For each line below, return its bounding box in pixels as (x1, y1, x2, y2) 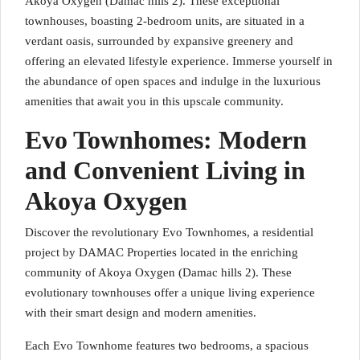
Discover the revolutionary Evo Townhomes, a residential (25, 226, 313, 239)
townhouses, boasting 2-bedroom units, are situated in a (25, 14, 305, 27)
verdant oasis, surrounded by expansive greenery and (25, 35, 293, 47)
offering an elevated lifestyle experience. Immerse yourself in (25, 55, 333, 67)
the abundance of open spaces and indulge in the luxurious (25, 75, 321, 88)
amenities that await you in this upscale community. (25, 95, 284, 108)
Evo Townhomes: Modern (25, 125, 307, 154)
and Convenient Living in (25, 156, 305, 185)
